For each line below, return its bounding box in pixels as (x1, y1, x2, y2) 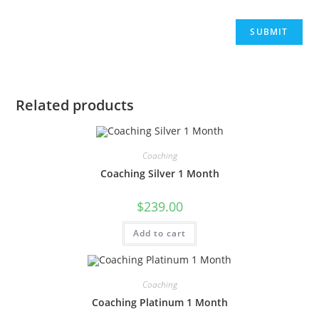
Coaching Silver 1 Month (100, 166, 219, 180)
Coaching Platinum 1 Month (91, 295, 228, 309)
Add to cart (133, 226, 186, 239)
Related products (16, 95, 135, 115)
